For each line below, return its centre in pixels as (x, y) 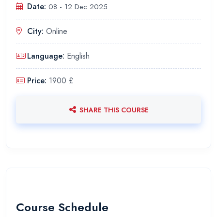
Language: (47, 56)
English (78, 56)
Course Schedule (62, 207)
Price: (38, 80)
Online (57, 31)
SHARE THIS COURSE (114, 110)
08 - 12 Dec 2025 (78, 7)
